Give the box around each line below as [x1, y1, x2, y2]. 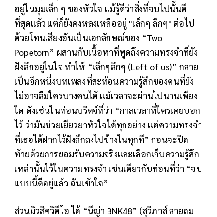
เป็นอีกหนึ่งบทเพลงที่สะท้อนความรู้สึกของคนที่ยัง [15, 76, 194, 87]
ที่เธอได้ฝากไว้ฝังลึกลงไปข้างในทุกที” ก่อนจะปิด [15, 134, 189, 145]
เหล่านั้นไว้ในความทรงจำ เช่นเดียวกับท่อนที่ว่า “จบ [15, 163, 202, 174]
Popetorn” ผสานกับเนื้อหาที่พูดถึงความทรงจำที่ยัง [15, 46, 198, 58]
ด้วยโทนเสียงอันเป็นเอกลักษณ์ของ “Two [15, 32, 163, 44]
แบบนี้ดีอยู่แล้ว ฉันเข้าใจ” [15, 177, 108, 189]
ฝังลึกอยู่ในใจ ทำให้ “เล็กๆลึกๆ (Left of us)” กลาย [15, 61, 199, 73]
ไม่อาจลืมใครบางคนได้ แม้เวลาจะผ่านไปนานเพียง [15, 90, 198, 102]
